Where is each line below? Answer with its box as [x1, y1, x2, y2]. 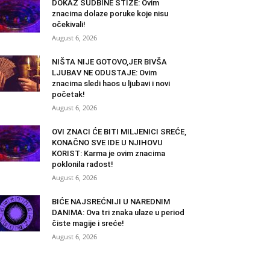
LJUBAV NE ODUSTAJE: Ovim [52, 68, 157, 78]
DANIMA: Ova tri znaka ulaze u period [52, 208, 184, 218]
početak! [52, 90, 85, 99]
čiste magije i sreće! [52, 219, 124, 228]
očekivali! [52, 20, 86, 30]
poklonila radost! [52, 160, 113, 169]
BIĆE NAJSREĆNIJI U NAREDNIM [52, 197, 170, 207]
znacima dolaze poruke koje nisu [52, 9, 168, 19]
